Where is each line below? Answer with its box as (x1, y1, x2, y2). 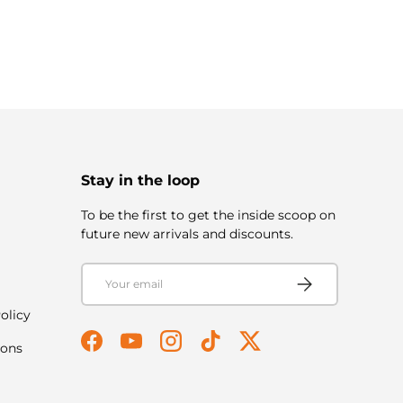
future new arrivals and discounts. (81, 226, 293, 243)
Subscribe (292, 272, 348, 286)
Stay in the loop (81, 172, 200, 190)
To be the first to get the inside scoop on (81, 207, 336, 224)
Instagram (169, 340, 235, 357)
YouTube (130, 340, 184, 357)
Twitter (248, 340, 294, 357)
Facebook (90, 340, 152, 357)
